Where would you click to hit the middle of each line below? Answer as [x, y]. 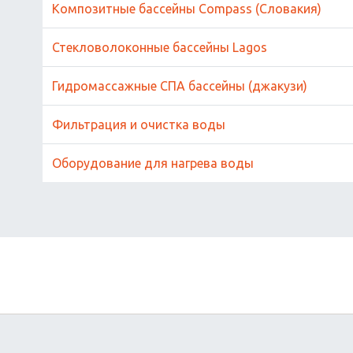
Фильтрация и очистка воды [139, 124]
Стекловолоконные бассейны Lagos [160, 47]
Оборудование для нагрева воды [153, 163]
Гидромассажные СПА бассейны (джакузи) [180, 85]
